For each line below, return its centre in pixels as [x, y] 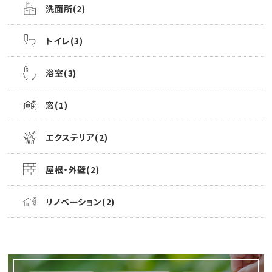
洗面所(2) [66, 8]
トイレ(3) [64, 40]
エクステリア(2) [77, 137]
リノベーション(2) [80, 201]
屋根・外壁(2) [73, 169]
